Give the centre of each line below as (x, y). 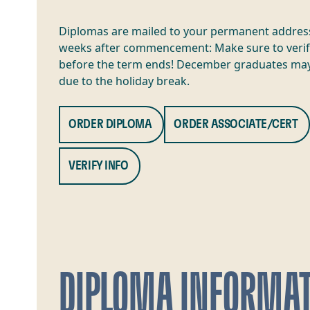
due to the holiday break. (125, 81)
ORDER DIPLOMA (110, 125)
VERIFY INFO (99, 166)
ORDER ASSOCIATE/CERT (236, 125)
